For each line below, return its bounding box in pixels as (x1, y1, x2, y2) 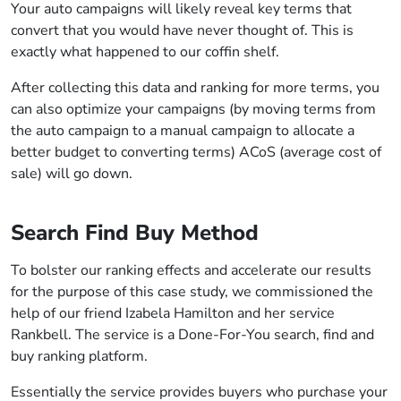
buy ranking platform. (11, 346, 148, 366)
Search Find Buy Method (11, 218, 259, 247)
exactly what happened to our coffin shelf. (11, 42, 279, 62)
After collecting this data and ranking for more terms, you (11, 78, 380, 98)
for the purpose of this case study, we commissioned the (11, 282, 373, 302)
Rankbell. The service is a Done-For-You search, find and (11, 325, 374, 345)
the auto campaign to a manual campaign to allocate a (11, 121, 354, 141)
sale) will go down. (11, 164, 136, 183)
